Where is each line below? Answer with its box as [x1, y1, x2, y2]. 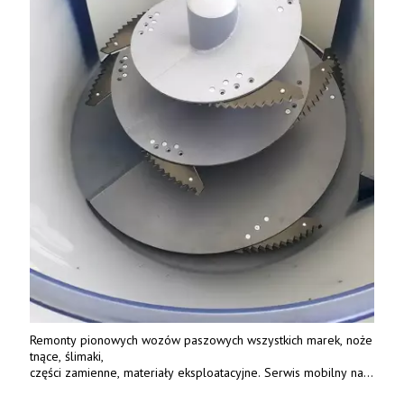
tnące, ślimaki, [30, 348, 107, 365]
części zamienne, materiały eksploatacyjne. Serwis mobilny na [30, 364, 363, 381]
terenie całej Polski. [30, 381, 138, 398]
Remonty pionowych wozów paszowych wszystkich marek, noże [30, 332, 372, 349]
